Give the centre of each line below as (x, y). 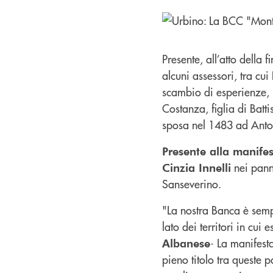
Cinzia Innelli (197, 167)
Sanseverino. (192, 183)
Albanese (186, 243)
